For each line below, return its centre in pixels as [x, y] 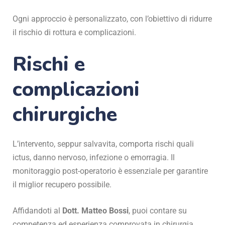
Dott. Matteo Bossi [95, 210]
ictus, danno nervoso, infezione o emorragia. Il [94, 157]
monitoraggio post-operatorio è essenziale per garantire [110, 171]
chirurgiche [65, 114]
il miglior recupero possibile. [62, 184]
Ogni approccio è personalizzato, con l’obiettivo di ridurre [112, 19]
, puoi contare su [158, 210]
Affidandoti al [37, 210]
